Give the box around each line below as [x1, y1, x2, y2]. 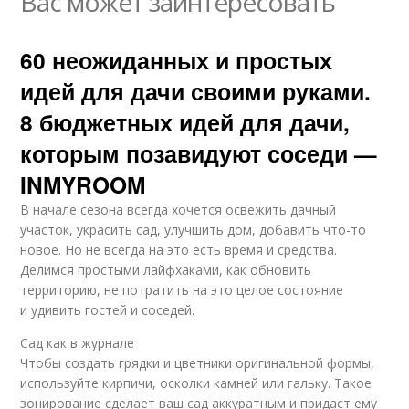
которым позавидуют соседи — [20, 136, 378, 170]
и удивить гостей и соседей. [20, 300, 195, 319]
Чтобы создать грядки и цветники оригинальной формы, [20, 353, 375, 372]
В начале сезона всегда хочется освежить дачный [20, 200, 337, 218]
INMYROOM [20, 167, 146, 201]
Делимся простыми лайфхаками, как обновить [20, 260, 312, 278]
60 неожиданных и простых [20, 43, 333, 77]
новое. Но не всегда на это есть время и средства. [20, 240, 338, 258]
